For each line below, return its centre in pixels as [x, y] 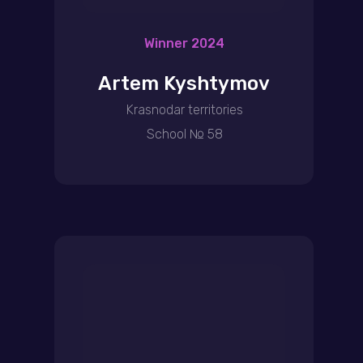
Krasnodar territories [184, 110]
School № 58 [184, 134]
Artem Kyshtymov [184, 83]
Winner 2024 [184, 43]
